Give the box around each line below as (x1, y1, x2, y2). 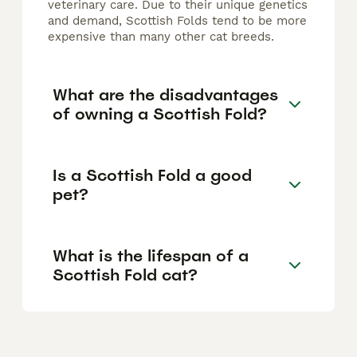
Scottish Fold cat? (53, 264, 198, 285)
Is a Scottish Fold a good (53, 164, 252, 186)
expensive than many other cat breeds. (48, 29, 274, 45)
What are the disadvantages (53, 84, 278, 105)
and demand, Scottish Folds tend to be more (48, 14, 307, 29)
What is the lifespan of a (53, 245, 249, 266)
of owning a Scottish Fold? (53, 103, 267, 124)
